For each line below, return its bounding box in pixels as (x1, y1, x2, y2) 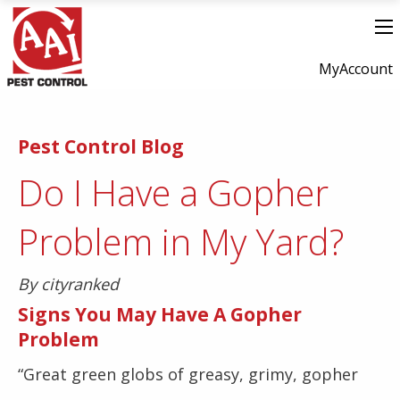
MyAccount (319, 59, 393, 79)
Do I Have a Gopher (18, 168, 329, 217)
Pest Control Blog (18, 134, 184, 159)
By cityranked (18, 273, 119, 295)
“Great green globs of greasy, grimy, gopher (18, 363, 358, 385)
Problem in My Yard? (18, 217, 344, 266)
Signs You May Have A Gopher (18, 302, 302, 327)
